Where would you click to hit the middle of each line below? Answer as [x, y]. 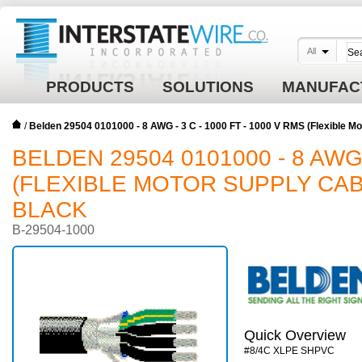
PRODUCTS [90, 87]
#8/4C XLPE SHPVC [289, 351]
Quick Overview [295, 335]
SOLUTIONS [208, 87]
